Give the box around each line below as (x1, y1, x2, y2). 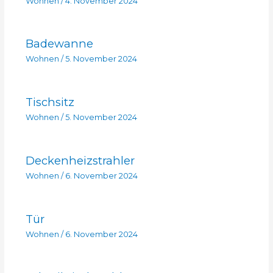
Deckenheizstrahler (25, 153, 135, 168)
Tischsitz (25, 94, 74, 109)
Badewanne (25, 37, 93, 51)
